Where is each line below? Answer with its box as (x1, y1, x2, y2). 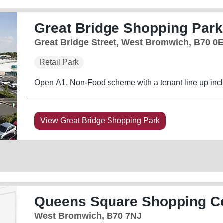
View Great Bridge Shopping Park (40, 116, 160, 125)
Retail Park (39, 57, 79, 66)
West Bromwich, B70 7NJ (34, 210, 142, 221)
